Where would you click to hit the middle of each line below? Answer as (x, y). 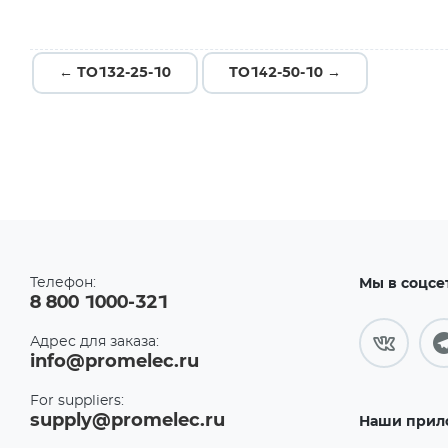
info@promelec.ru (114, 362)
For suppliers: (77, 401)
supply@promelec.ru (127, 421)
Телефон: (63, 283)
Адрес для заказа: (94, 342)
